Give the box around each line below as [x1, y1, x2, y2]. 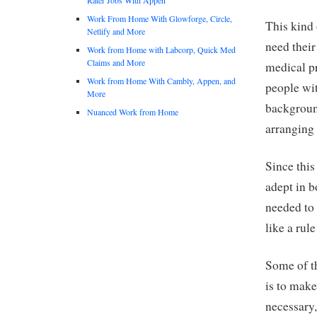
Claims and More [87, 56, 145, 68]
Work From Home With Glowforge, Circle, [87, 12, 232, 24]
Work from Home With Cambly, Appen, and [87, 74, 236, 86]
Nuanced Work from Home [87, 105, 178, 117]
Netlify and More [87, 25, 145, 37]
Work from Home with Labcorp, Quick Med [87, 43, 236, 55]
